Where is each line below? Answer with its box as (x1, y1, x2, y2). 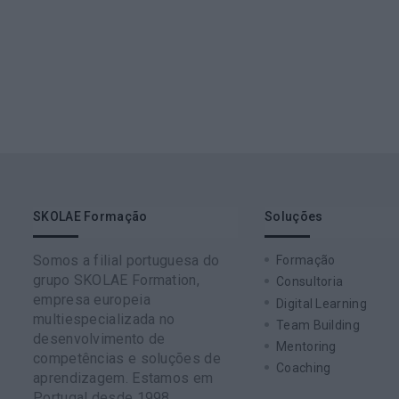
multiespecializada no (33, 310, 175, 328)
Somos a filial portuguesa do (33, 251, 220, 269)
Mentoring (276, 339, 337, 354)
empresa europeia (33, 290, 151, 308)
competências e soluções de (33, 349, 221, 367)
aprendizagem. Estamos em (33, 369, 214, 387)
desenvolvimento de (33, 330, 166, 347)
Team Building (276, 317, 360, 332)
